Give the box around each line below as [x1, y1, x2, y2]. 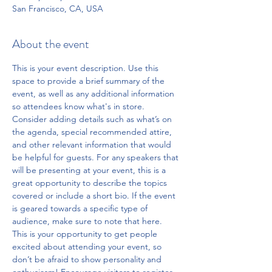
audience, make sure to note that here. [12, 216, 162, 226]
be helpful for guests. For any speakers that [12, 152, 181, 163]
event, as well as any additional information [12, 88, 177, 99]
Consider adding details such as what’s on [12, 114, 174, 124]
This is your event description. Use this [12, 63, 161, 73]
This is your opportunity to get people [12, 228, 160, 239]
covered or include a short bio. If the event [12, 190, 178, 201]
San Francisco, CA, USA [12, 3, 103, 14]
